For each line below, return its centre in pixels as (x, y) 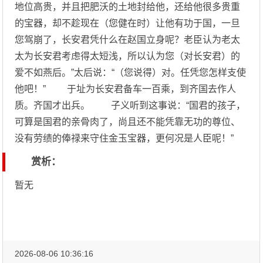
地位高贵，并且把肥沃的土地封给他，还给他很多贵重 (128, 7)
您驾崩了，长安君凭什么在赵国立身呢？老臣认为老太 (128, 40)
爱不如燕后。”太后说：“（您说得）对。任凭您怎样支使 (131, 73)
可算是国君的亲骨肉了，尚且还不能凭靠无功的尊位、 (128, 122)
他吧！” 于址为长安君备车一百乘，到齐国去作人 (126, 89)
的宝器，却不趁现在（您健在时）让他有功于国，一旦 (128, 23)
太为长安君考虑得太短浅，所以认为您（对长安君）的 (128, 56)
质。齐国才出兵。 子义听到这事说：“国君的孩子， (130, 105)
